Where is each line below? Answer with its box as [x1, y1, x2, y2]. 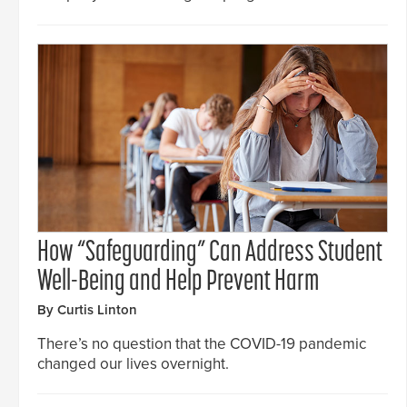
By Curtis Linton [37, 301, 137, 318]
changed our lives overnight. [37, 353, 229, 373]
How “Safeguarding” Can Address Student [37, 238, 382, 268]
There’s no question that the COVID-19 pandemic [37, 333, 366, 353]
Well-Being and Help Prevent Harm [37, 267, 319, 297]
